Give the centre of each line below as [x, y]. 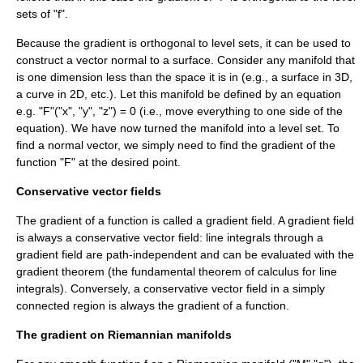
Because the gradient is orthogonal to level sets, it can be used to [184, 43]
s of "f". [50, 14]
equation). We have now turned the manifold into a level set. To [178, 128]
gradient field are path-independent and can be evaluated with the [185, 255]
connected [43, 306]
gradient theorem [60, 272]
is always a [46, 238]
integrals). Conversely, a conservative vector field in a [154, 289]
